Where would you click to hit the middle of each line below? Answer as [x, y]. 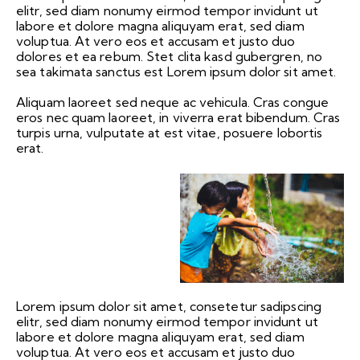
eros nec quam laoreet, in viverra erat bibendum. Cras [178, 118]
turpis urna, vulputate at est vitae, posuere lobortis [170, 133]
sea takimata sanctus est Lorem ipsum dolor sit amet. [176, 72]
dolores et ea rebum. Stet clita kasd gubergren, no [170, 57]
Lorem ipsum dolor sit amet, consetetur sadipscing [169, 306]
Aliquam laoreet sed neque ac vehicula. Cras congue [173, 102]
